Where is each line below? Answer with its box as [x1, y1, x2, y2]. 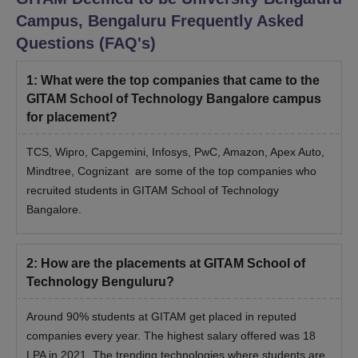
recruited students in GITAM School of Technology [26, 183, 279, 197]
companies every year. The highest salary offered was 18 [26, 328, 316, 342]
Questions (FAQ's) [16, 34, 156, 52]
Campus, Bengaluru [16, 11, 166, 30]
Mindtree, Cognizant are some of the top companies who [26, 164, 316, 177]
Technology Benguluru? [26, 274, 174, 288]
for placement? [26, 109, 117, 124]
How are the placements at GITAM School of [41, 256, 305, 270]
